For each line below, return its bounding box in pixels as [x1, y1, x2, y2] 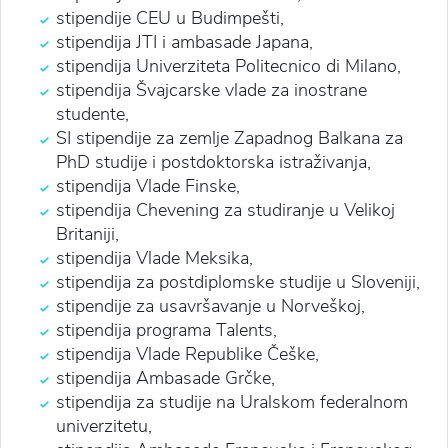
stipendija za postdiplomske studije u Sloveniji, [56, 269, 420, 294]
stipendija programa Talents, [56, 317, 277, 342]
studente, [56, 101, 129, 126]
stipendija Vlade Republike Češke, [56, 341, 319, 366]
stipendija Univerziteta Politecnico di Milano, [56, 53, 401, 78]
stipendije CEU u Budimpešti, [56, 5, 284, 30]
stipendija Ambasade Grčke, [56, 365, 275, 390]
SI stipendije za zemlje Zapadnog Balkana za [56, 125, 403, 150]
